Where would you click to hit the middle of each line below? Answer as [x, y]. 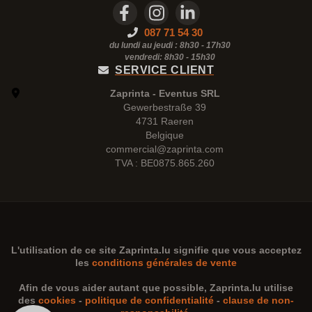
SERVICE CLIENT [164, 70]
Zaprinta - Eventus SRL [165, 93]
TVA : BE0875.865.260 [165, 163]
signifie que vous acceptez [236, 250]
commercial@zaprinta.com [165, 149]
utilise [277, 288]
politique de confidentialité [149, 300]
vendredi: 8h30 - [158, 57]
